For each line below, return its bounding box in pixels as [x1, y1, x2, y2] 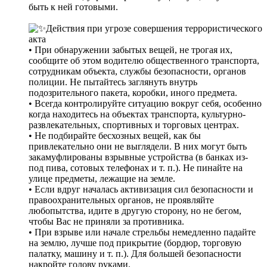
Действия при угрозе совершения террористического [46, 23, 262, 34]
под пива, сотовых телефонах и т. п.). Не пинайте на [29, 163, 243, 173]
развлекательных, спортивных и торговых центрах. [29, 120, 239, 131]
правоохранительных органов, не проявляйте [29, 195, 214, 206]
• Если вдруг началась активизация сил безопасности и [29, 184, 253, 195]
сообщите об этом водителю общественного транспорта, [29, 55, 259, 66]
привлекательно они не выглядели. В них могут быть [29, 141, 247, 152]
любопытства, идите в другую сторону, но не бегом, [29, 206, 241, 216]
